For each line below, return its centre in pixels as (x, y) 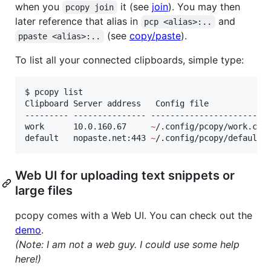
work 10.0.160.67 (88, 127)
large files (44, 191)
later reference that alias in (78, 21)
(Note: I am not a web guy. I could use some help (127, 245)
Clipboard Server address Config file (117, 104)
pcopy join (90, 8)
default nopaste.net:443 (88, 138)
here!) (28, 259)
